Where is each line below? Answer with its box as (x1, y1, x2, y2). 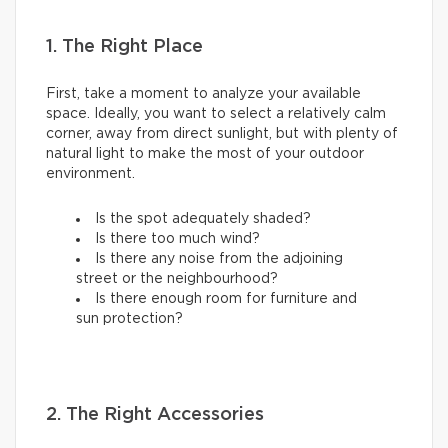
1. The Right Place (46, 37, 203, 56)
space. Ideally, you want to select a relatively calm (46, 106, 386, 121)
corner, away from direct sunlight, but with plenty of (46, 126, 398, 141)
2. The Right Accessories (46, 405, 264, 424)
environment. (46, 166, 135, 181)
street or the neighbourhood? (76, 271, 278, 286)
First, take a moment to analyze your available (46, 86, 361, 101)
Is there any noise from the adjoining (95, 251, 343, 266)
